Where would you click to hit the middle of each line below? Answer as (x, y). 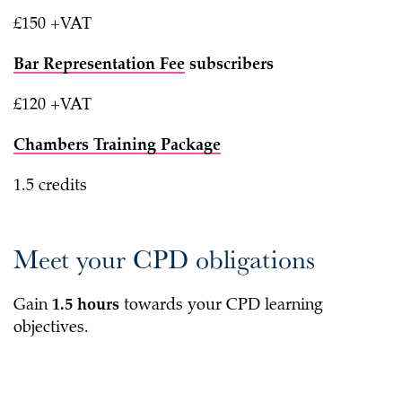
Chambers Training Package (117, 146)
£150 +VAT (52, 25)
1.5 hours (88, 306)
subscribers (232, 65)
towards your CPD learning (223, 306)
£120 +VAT (52, 105)
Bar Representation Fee (99, 65)
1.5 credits (50, 186)
